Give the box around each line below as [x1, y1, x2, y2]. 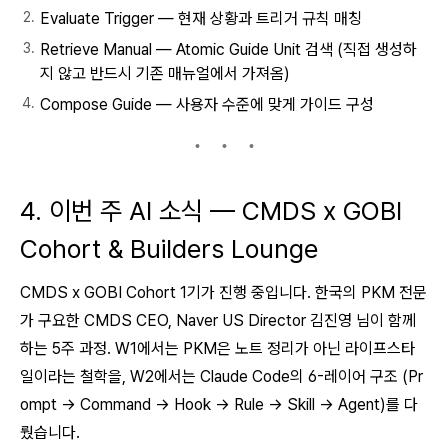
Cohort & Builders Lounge [20, 233, 318, 264]
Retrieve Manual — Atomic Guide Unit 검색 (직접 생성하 [40, 40, 417, 59]
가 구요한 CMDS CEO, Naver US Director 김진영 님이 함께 [20, 311, 416, 330]
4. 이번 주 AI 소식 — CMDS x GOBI [20, 195, 402, 226]
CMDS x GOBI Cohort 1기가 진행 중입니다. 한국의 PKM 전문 [20, 283, 427, 302]
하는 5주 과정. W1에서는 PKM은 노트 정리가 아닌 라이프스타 [20, 339, 415, 358]
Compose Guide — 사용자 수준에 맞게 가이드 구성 [40, 95, 374, 114]
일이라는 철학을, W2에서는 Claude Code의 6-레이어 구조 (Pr [20, 367, 423, 386]
